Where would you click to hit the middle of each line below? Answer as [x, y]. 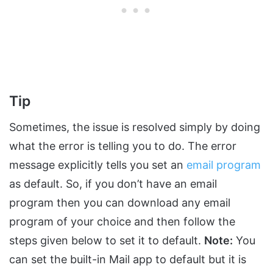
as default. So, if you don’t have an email [113, 184]
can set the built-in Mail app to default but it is [128, 260]
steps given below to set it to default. [107, 241]
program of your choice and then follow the [122, 222]
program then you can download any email [120, 203]
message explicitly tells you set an [98, 165]
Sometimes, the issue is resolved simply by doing [135, 127]
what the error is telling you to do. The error [123, 146]
